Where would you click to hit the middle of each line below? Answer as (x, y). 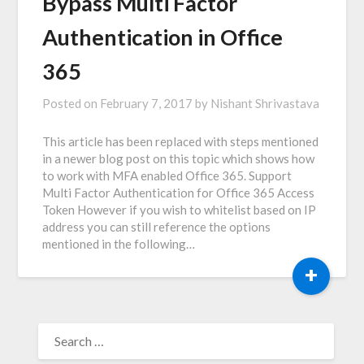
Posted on (71, 103)
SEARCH (57, 325)
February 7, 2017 (147, 103)
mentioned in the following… (119, 243)
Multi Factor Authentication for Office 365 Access (179, 192)
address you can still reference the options (157, 226)
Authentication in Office (163, 37)
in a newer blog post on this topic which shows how (179, 158)
